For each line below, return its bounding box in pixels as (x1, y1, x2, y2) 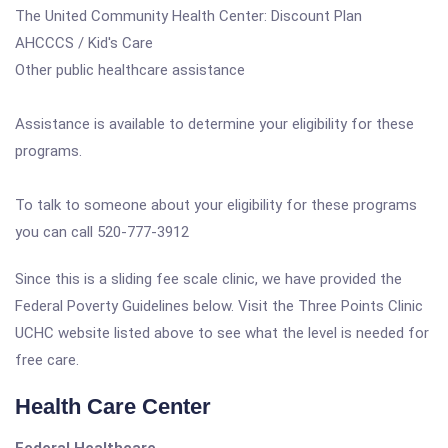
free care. (15, 351, 79, 369)
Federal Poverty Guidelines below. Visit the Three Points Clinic (15, 297, 423, 315)
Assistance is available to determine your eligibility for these (15, 115, 414, 133)
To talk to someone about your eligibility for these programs (15, 196, 417, 214)
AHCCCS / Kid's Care (15, 34, 153, 52)
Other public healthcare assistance (15, 61, 245, 79)
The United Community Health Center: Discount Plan (15, 7, 362, 25)
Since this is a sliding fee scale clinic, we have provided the (15, 270, 402, 288)
